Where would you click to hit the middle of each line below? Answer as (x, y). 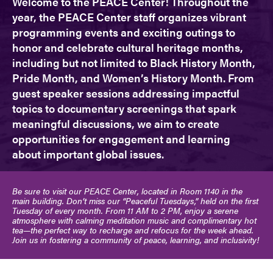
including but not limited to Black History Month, (134, 63)
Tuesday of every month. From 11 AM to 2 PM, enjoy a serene (125, 211)
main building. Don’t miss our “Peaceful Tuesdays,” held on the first (135, 201)
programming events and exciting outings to (124, 32)
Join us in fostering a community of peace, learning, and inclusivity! (136, 240)
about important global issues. (88, 154)
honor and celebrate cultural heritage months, (128, 48)
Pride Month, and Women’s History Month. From (133, 78)
